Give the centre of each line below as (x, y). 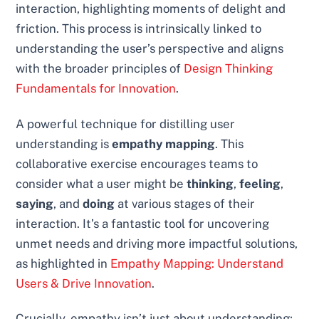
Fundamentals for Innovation (96, 88)
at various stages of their (185, 203)
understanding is (64, 143)
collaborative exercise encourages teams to (137, 163)
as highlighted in (63, 263)
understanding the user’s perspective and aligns (150, 48)
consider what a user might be (101, 183)
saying (35, 203)
